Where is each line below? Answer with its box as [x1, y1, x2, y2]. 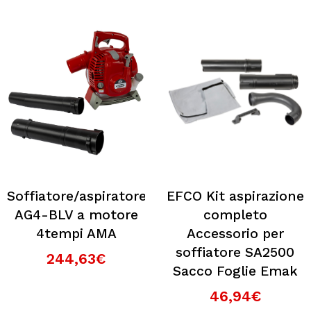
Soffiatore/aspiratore [7, 187, 146, 204]
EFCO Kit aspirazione [166, 187, 304, 204]
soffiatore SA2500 [176, 244, 294, 260]
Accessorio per [186, 225, 284, 242]
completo [203, 206, 267, 223]
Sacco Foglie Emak [172, 262, 298, 279]
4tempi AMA [35, 225, 117, 242]
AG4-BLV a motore [14, 206, 138, 223]
